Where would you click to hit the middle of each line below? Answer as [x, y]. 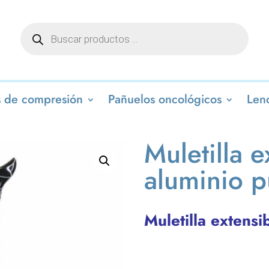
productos [41, 46]
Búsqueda [41, 27]
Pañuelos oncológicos [165, 99]
